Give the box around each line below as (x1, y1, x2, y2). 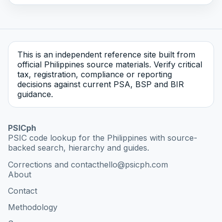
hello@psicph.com (99, 160, 168, 170)
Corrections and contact (8, 160, 99, 170)
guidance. (17, 89, 53, 99)
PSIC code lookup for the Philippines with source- (8, 132, 197, 143)
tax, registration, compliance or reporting (17, 69, 172, 79)
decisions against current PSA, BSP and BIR (17, 79, 184, 89)
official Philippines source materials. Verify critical (17, 59, 202, 69)
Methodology (8, 202, 57, 212)
